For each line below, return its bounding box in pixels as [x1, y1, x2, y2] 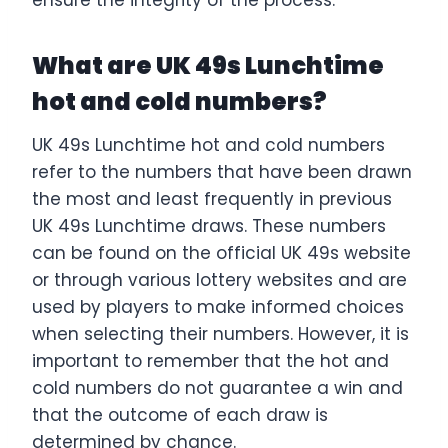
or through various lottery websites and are [32, 267, 407, 292]
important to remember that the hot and [32, 348, 389, 373]
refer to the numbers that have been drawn [32, 159, 412, 184]
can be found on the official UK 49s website [32, 240, 411, 265]
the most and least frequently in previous [32, 186, 392, 211]
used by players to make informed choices [32, 294, 404, 319]
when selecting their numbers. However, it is [32, 321, 409, 346]
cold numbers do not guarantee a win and [32, 375, 403, 400]
